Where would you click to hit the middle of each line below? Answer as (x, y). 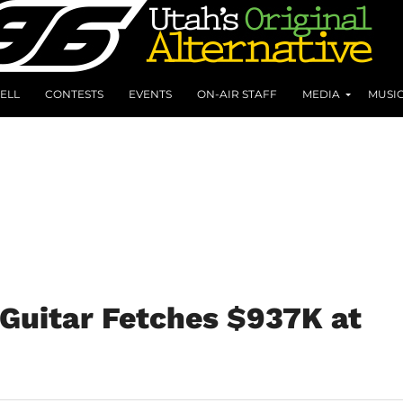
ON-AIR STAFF (237, 94)
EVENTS (150, 94)
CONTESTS (74, 94)
